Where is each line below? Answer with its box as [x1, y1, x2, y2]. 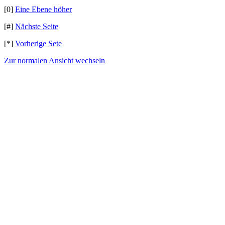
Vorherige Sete [15, 39, 62, 48]
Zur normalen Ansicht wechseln [4, 56, 105, 65]
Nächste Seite [15, 22, 58, 31]
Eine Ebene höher [15, 5, 72, 14]
